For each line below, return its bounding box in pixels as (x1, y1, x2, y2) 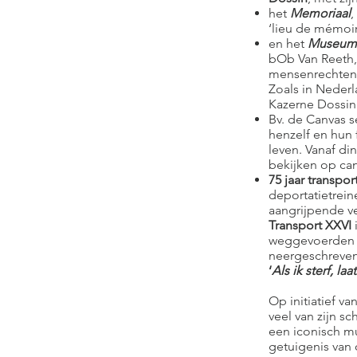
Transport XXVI (269, 218, 355, 233)
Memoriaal (290, 6, 351, 21)
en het (269, 36, 308, 51)
